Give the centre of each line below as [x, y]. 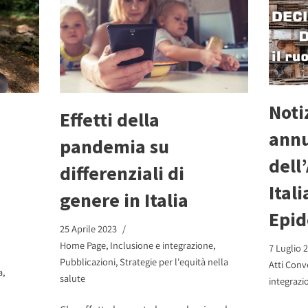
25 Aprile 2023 [89, 228]
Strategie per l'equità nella [174, 261]
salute [73, 278]
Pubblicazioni [88, 261]
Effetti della [110, 119]
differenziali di [122, 173]
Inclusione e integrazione [162, 245]
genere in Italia [124, 200]
